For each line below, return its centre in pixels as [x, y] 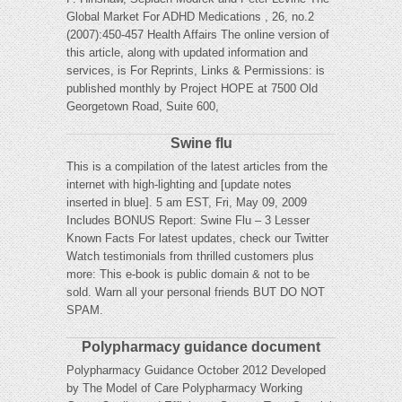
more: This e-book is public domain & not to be [188, 275]
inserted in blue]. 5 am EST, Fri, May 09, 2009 [187, 203]
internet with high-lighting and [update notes [179, 185]
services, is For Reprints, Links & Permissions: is [196, 71]
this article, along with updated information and [187, 53]
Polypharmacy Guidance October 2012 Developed [196, 371]
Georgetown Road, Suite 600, [143, 107]
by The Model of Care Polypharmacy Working [184, 389]
